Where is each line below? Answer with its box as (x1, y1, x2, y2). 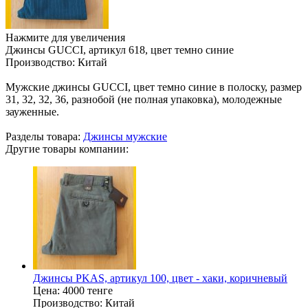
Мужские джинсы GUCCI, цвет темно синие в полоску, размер (5, 81, 302, 93)
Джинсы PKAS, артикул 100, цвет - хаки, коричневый (33, 272, 287, 284)
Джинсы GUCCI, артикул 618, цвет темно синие (5, 44, 234, 56)
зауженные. (5, 106, 59, 118)
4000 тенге (63, 285, 113, 296)
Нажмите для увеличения (5, 32, 125, 43)
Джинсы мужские (83, 131, 167, 142)
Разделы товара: (5, 131, 83, 142)
